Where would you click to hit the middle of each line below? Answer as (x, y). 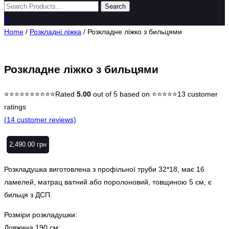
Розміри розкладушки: (41, 214)
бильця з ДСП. (28, 194)
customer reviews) (45, 119)
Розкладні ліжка (55, 32)
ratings (15, 107)
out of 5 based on (121, 94)
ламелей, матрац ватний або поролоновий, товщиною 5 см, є (108, 182)
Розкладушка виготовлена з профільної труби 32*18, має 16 (104, 169)
